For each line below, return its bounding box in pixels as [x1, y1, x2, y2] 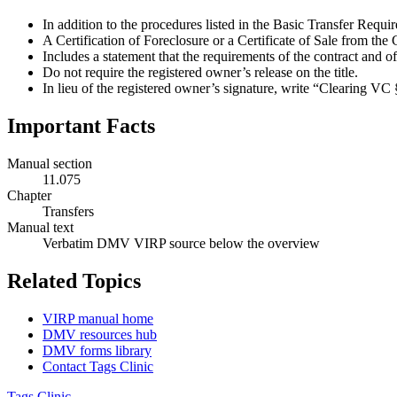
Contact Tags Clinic [43, 358, 153, 374]
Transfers [43, 204, 94, 220]
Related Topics [7, 269, 141, 292]
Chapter [7, 188, 51, 204]
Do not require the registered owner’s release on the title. [43, 65, 358, 81]
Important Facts [7, 114, 155, 138]
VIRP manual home [43, 310, 153, 326]
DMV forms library [43, 342, 152, 358]
